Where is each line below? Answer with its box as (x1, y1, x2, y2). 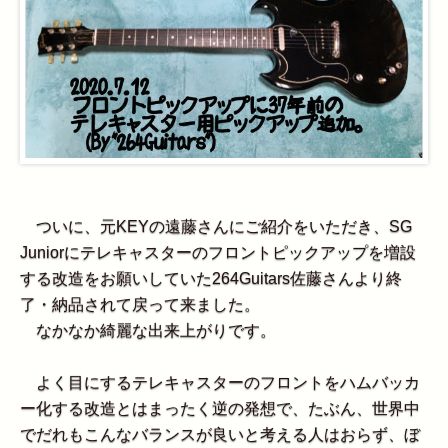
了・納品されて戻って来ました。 (20, 295, 260, 313)
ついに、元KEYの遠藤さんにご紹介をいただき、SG (20, 217, 412, 235)
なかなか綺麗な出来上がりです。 (20, 321, 276, 339)
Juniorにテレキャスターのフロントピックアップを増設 (20, 243, 416, 261)
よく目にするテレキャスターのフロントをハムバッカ (20, 373, 420, 391)
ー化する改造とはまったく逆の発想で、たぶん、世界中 (20, 399, 420, 417)
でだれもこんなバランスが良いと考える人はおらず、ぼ (20, 425, 420, 443)
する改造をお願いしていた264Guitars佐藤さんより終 (20, 269, 402, 287)
